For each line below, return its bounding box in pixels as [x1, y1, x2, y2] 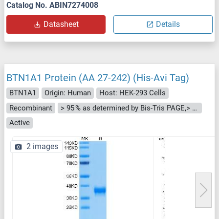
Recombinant [9, 103, 52, 112]
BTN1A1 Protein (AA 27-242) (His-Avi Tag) [6, 72, 189, 84]
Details [156, 20, 180, 29]
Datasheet [43, 20, 79, 29]
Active [9, 118, 30, 128]
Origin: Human [44, 88, 91, 98]
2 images [26, 141, 58, 151]
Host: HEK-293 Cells [99, 88, 166, 98]
